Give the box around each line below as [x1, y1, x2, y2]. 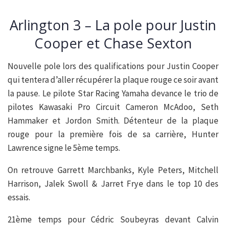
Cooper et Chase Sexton [34, 34, 192, 53]
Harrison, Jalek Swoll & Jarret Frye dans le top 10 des [8, 178, 218, 190]
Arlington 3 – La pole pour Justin [10, 16, 216, 35]
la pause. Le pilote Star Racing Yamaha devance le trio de [8, 88, 218, 99]
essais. [8, 192, 30, 203]
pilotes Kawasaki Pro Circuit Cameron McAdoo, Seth [8, 101, 218, 113]
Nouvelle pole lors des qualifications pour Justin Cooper [8, 61, 218, 72]
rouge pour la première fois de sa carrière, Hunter [8, 129, 218, 140]
